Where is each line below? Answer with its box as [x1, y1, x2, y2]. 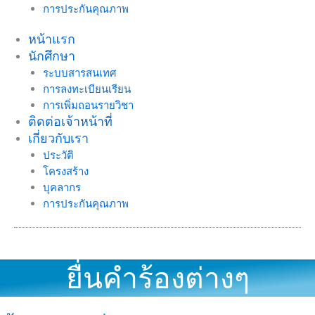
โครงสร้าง [42, 163, 89, 180]
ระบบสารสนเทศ [42, 65, 117, 82]
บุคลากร [42, 179, 81, 196]
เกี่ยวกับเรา [28, 129, 89, 148]
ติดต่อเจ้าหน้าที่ [28, 112, 112, 131]
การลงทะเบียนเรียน [42, 81, 131, 98]
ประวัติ [42, 147, 74, 164]
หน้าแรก [28, 30, 75, 49]
